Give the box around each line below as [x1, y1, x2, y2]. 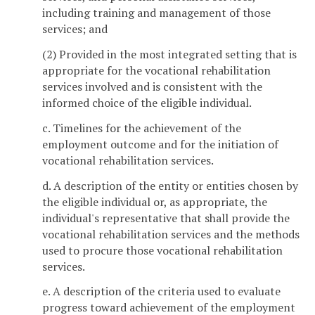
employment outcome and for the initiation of [42, 136, 278, 152]
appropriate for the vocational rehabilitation [42, 62, 271, 78]
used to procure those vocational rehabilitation [42, 242, 283, 258]
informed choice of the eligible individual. [42, 94, 252, 110]
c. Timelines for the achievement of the [42, 120, 241, 136]
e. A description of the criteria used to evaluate [42, 283, 281, 300]
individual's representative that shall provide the [42, 210, 290, 226]
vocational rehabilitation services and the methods [42, 226, 300, 242]
